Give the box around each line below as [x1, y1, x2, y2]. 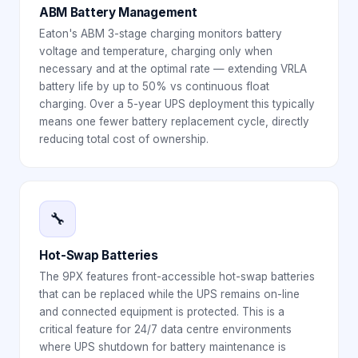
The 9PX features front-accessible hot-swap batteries [39, 270, 315, 283]
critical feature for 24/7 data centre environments [39, 323, 292, 336]
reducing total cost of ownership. [39, 133, 209, 145]
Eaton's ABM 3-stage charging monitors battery [39, 27, 282, 40]
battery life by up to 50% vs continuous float [39, 80, 269, 93]
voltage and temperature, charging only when [39, 45, 272, 58]
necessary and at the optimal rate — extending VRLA [39, 62, 307, 75]
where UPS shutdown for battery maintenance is [39, 340, 286, 353]
